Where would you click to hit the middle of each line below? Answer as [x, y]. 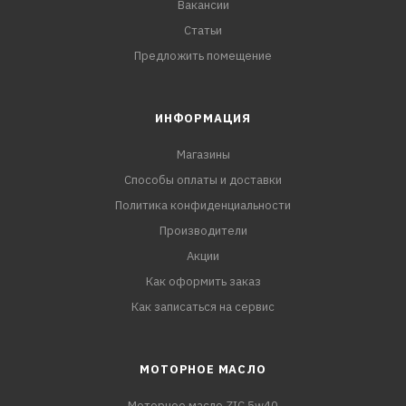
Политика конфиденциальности [203, 205]
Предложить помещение [203, 56]
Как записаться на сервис [203, 307]
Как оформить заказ [203, 281]
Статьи [203, 30]
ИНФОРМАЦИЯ [203, 118]
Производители [203, 231]
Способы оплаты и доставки [203, 180]
